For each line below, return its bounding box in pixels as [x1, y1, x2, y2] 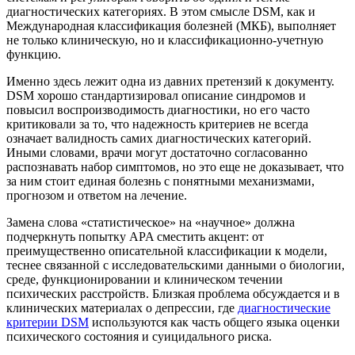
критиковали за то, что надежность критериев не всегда [6, 117, 308, 132]
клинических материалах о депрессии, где [6, 301, 238, 315]
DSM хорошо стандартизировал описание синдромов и [6, 89, 306, 103]
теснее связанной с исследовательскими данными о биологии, [6, 258, 345, 273]
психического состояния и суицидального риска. [6, 330, 272, 344]
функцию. [6, 48, 61, 62]
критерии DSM [6, 315, 89, 330]
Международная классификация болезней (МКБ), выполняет [6, 19, 336, 33]
